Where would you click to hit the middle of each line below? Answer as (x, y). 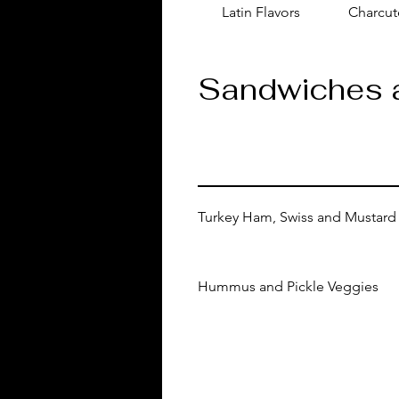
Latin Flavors (261, 12)
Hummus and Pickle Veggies (288, 286)
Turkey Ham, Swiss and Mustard (297, 217)
